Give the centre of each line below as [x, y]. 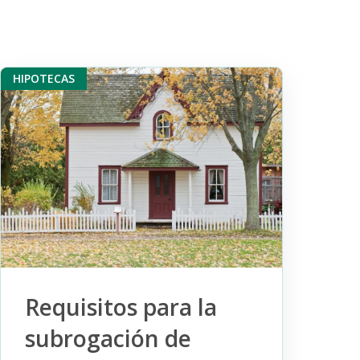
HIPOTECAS [43, 79]
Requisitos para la [121, 307]
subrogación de [108, 338]
